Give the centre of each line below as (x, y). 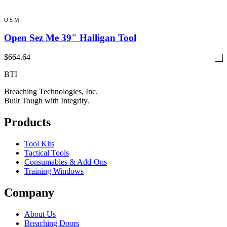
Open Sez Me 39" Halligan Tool (70, 37)
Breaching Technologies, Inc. (51, 92)
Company (29, 193)
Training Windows (54, 171)
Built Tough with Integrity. (47, 101)
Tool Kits (39, 144)
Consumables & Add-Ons (66, 162)
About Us (40, 214)
